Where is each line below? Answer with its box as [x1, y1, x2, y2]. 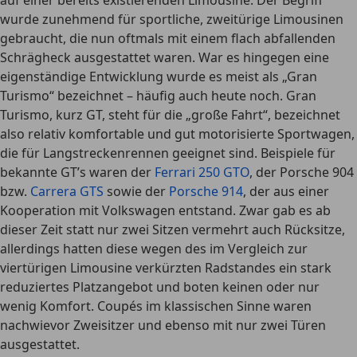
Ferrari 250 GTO [155, 163, 249, 181]
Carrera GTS [30, 182, 104, 200]
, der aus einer [243, 182, 329, 200]
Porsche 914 [169, 182, 243, 200]
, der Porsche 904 [249, 163, 354, 181]
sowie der [104, 182, 169, 200]
